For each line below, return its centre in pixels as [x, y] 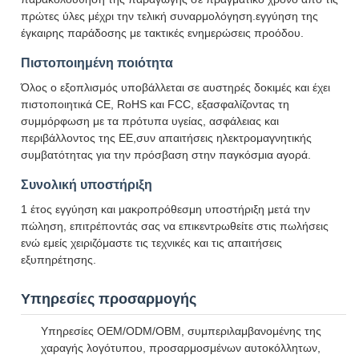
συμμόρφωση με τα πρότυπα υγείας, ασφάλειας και [150, 121]
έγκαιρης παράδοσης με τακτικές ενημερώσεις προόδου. [162, 33]
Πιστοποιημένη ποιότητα [97, 63]
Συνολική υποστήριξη [87, 185]
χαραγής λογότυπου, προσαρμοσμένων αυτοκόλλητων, [181, 348]
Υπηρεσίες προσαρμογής [109, 299]
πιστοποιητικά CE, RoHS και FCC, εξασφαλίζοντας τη [155, 104]
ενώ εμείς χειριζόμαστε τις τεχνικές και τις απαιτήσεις [151, 243]
